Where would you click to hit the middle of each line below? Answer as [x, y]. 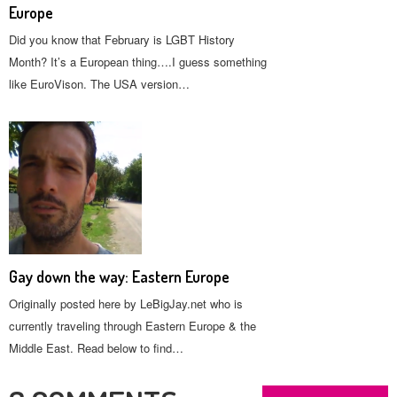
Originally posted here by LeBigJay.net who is [126, 304]
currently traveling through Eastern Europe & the [132, 326]
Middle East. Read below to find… [96, 348]
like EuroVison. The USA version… [99, 84]
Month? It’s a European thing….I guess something [138, 62]
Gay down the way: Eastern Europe [119, 276]
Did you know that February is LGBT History [122, 39]
